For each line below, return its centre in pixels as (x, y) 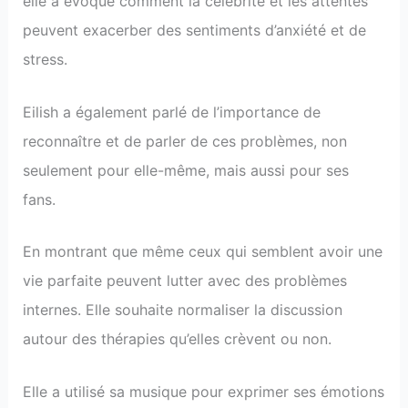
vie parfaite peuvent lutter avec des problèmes (184, 281)
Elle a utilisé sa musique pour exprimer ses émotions (203, 391)
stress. (45, 59)
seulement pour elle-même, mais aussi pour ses (185, 170)
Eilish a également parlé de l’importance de (171, 112)
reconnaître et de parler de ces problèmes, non (184, 141)
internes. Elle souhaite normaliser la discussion (182, 310)
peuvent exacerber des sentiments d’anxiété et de (194, 30)
